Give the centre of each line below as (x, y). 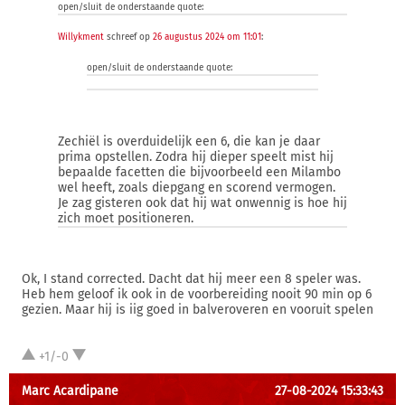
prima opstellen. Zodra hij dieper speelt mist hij (196, 157)
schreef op (128, 37)
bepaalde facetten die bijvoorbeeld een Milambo (199, 172)
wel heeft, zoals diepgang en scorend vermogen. (197, 188)
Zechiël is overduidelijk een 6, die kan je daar (189, 141)
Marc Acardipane (70, 391)
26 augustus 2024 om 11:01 (207, 37)
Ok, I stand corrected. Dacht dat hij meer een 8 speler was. (191, 279)
